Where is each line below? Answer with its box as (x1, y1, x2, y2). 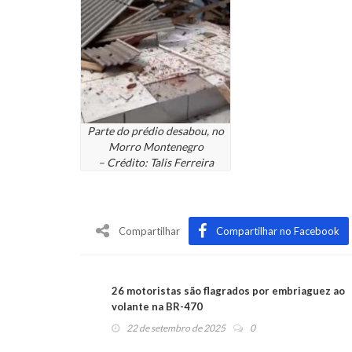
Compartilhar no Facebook (216, 224, 339, 237)
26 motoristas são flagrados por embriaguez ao (112, 284, 345, 297)
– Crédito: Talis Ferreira (97, 155, 214, 169)
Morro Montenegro (108, 139, 203, 153)
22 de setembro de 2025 (126, 321, 225, 334)
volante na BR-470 (112, 299, 203, 313)
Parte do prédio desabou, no (87, 123, 224, 137)
